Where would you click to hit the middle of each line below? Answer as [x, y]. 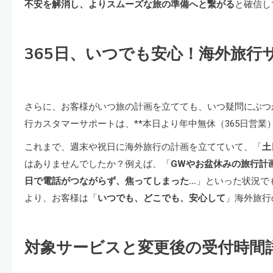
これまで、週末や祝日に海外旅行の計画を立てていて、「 [143, 147]
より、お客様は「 [61, 198]
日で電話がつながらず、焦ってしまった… [110, 181]
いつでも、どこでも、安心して [161, 198]
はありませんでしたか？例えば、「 [97, 164]
